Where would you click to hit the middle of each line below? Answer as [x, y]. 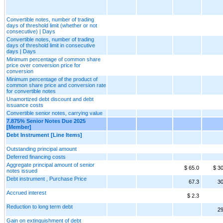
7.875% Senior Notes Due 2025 [46, 121]
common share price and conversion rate [56, 85]
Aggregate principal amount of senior [51, 165]
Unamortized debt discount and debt [50, 99]
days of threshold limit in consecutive [51, 45]
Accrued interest [26, 192]
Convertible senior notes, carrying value [55, 113]
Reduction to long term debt [40, 206]
